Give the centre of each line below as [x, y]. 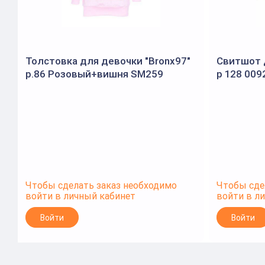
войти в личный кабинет [80, 196]
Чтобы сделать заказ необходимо [101, 185]
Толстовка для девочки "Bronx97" [108, 61]
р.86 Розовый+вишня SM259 [94, 74]
